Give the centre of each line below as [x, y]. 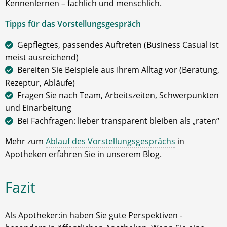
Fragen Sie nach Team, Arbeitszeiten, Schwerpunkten [118, 96]
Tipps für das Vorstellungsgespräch [73, 24]
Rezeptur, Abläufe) [40, 83]
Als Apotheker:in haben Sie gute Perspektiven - [94, 216]
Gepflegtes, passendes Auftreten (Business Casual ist [118, 45]
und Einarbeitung [38, 108]
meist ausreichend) [42, 58]
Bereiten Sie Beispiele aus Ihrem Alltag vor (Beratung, [118, 70]
